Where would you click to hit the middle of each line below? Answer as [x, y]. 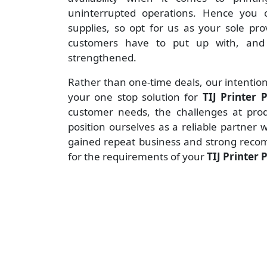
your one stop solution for [135, 97]
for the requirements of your [137, 157]
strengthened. [102, 58]
